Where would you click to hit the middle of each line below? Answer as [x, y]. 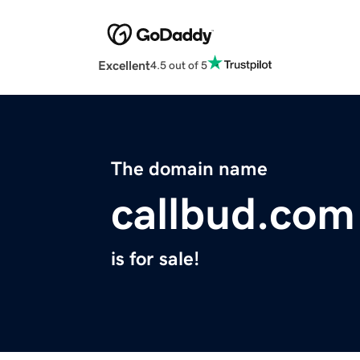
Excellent [124, 65]
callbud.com [233, 214]
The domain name [189, 169]
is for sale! [155, 259]
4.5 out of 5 [179, 65]
